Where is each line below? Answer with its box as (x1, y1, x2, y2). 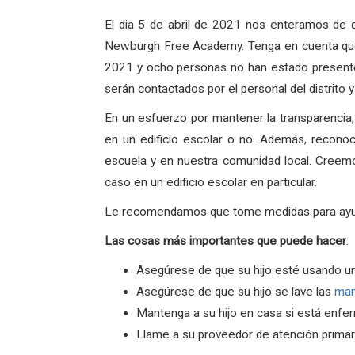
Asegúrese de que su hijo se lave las (136, 284, 331, 299)
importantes (189, 234, 254, 248)
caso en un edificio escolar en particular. (105, 175, 317, 189)
